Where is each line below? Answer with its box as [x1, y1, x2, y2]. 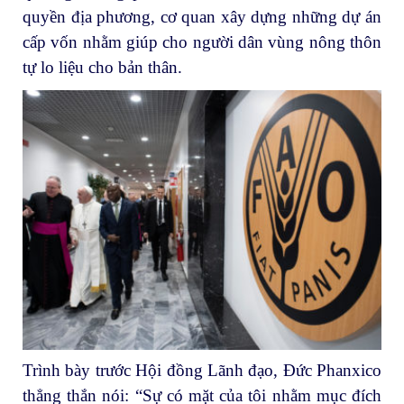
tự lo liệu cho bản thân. [23, 58, 182, 78]
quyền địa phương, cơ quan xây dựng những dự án [23, 7, 381, 27]
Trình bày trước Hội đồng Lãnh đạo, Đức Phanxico [23, 360, 381, 380]
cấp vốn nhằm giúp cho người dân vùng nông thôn [23, 32, 381, 52]
